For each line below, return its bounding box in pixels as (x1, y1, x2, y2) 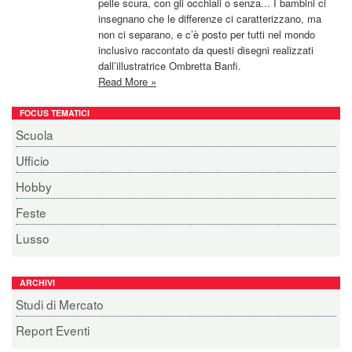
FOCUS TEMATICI (20, 107, 90, 119)
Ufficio (16, 152, 49, 169)
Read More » (98, 74, 156, 89)
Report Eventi (16, 321, 90, 339)
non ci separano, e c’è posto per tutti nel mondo (98, 27, 315, 42)
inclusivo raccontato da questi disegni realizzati (98, 42, 313, 57)
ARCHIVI (20, 277, 55, 288)
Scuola (16, 126, 53, 143)
